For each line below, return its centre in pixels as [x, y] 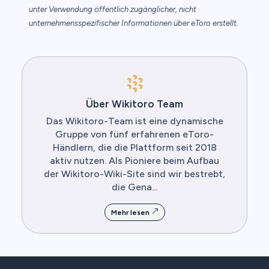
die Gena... [134, 187]
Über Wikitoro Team [134, 104]
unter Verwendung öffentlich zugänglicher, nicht [113, 10]
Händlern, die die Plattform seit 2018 [134, 148]
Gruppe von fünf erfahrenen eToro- [134, 134]
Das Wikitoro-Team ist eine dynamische [134, 121]
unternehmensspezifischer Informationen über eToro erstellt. [134, 23]
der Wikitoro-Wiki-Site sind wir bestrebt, [134, 174]
